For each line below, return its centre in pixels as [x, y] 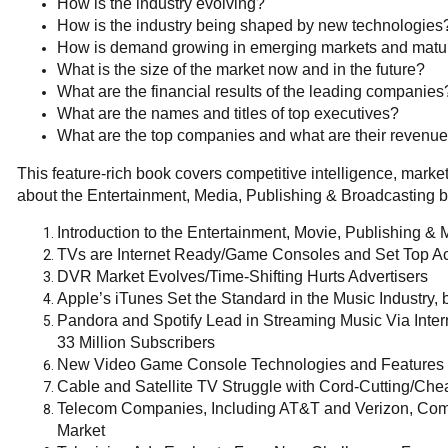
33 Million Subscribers [136, 342]
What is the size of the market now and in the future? [241, 69]
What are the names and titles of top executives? [228, 113]
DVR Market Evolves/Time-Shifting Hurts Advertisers [242, 276]
